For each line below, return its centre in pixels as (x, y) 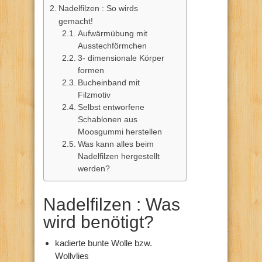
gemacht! (75, 21)
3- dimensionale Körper (121, 58)
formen (91, 70)
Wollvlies (72, 256)
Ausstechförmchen (113, 46)
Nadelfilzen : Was (112, 204)
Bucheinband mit (109, 82)
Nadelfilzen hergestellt (119, 156)
